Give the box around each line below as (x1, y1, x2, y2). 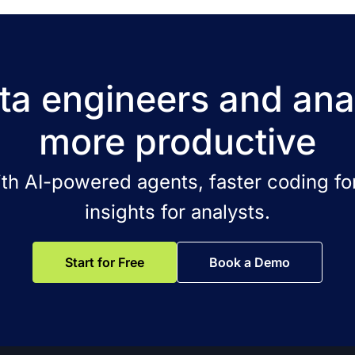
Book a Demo (209, 254, 290, 270)
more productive (39, 120, 316, 163)
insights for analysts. (85, 200, 270, 223)
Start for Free (65, 254, 144, 270)
